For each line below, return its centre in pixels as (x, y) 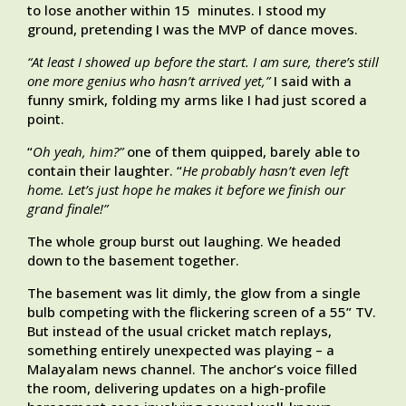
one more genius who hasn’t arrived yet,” (149, 81)
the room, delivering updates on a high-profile (177, 388)
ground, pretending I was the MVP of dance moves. (194, 29)
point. (46, 119)
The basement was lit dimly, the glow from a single (194, 293)
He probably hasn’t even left (266, 171)
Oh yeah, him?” (78, 152)
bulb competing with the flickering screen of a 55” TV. (202, 312)
